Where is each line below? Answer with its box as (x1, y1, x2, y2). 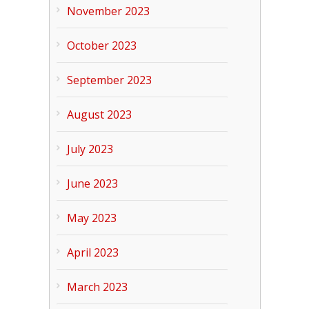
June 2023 (66, 176, 118, 191)
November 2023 (66, 3, 150, 19)
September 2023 (66, 72, 152, 88)
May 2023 (66, 210, 117, 226)
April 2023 (66, 245, 119, 260)
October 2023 (66, 38, 137, 53)
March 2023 (66, 279, 128, 295)
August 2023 (66, 107, 132, 122)
